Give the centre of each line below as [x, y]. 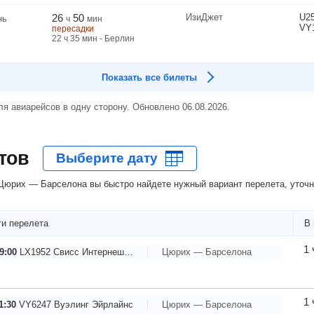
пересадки [73, 29]
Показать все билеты [149, 77]
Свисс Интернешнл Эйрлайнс [89, 252]
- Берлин [116, 39]
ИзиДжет [204, 17]
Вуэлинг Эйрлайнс [94, 304]
